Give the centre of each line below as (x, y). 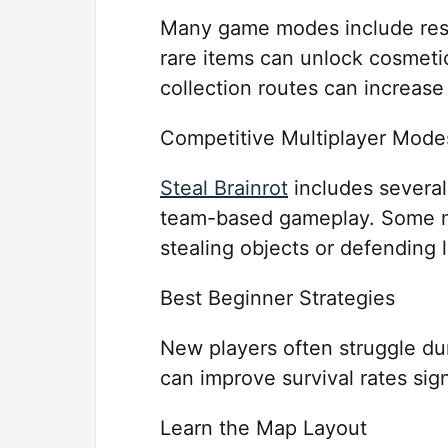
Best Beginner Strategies (277, 298)
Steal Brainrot (224, 188)
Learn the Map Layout (263, 428)
